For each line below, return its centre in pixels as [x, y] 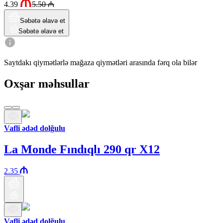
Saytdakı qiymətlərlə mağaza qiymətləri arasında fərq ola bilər [101, 62]
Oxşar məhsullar [47, 83]
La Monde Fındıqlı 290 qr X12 [82, 149]
